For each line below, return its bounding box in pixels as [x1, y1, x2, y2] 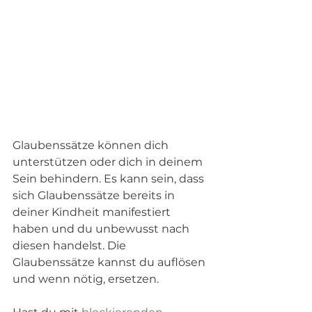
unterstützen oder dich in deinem [13, 155, 205, 169]
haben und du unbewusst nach [13, 221, 192, 235]
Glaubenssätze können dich [13, 138, 171, 152]
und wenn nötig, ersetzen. [13, 272, 162, 286]
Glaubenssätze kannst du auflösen [13, 255, 208, 269]
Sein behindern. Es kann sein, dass [13, 171, 207, 185]
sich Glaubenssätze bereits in [13, 188, 178, 202]
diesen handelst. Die [13, 238, 129, 252]
